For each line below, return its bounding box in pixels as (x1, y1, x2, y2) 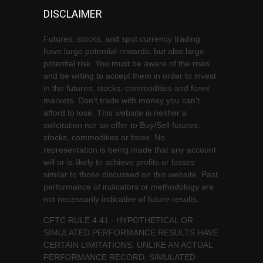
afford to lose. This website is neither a (43, 108, 187, 117)
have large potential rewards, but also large (43, 46, 204, 56)
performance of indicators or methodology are (43, 182, 214, 191)
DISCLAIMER (43, 8, 102, 20)
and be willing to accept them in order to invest (43, 71, 216, 80)
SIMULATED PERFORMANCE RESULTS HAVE (43, 228, 218, 237)
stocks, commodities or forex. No (43, 133, 165, 142)
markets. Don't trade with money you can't (43, 96, 200, 105)
